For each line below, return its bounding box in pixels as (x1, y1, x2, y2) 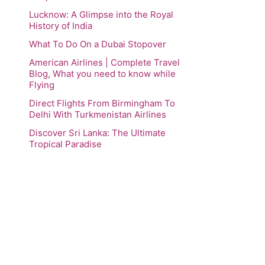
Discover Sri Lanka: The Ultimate (28, 127, 166, 138)
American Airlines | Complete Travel (28, 56, 180, 68)
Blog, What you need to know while (28, 67, 176, 79)
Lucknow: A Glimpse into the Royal (28, 8, 173, 20)
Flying (28, 79, 54, 91)
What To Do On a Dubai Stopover (28, 38, 166, 50)
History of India (28, 20, 92, 31)
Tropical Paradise (28, 138, 102, 150)
